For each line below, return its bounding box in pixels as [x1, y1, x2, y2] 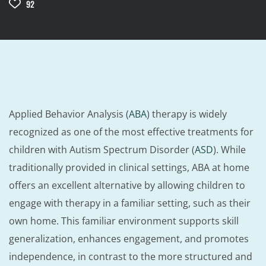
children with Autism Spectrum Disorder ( [9, 143, 195, 156]
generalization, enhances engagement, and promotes [9, 232, 249, 245]
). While [213, 143, 246, 156]
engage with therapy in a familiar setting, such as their [9, 197, 251, 210]
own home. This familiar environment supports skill [9, 214, 239, 227]
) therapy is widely [147, 107, 227, 121]
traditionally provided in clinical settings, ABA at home [9, 161, 249, 174]
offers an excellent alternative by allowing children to [9, 179, 245, 192]
